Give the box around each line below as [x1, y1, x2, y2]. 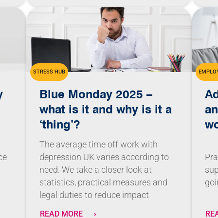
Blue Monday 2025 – [39, 87, 153, 102]
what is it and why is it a [39, 102, 172, 117]
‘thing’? [39, 117, 80, 132]
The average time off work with [39, 140, 158, 150]
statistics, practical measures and [39, 178, 168, 188]
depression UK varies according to [39, 152, 169, 163]
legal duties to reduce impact [39, 190, 149, 200]
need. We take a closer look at [39, 165, 152, 175]
